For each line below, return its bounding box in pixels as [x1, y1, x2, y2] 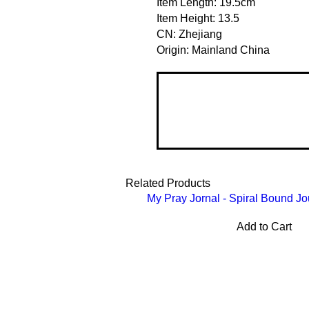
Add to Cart [236, 221, 292, 232]
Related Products [126, 177, 210, 189]
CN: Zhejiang [157, 28, 222, 40]
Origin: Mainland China [157, 44, 270, 56]
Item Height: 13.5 [157, 12, 239, 24]
